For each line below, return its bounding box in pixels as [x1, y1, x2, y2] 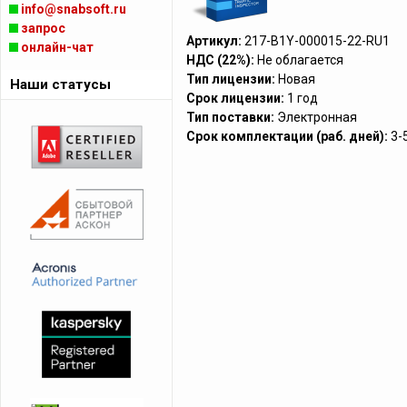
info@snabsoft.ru [21, 2, 126, 16]
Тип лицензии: [186, 72, 275, 86]
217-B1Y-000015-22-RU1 [244, 34, 390, 48]
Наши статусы [10, 76, 111, 93]
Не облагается [257, 53, 343, 67]
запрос [21, 21, 65, 35]
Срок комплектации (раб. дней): [186, 129, 388, 144]
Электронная [277, 110, 357, 124]
